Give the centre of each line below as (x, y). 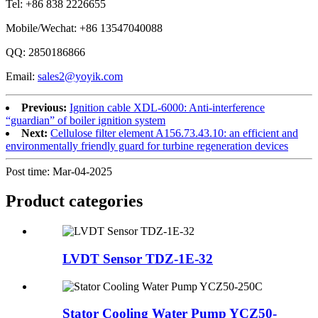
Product (37, 201)
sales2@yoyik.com (80, 76)
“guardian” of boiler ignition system (86, 120)
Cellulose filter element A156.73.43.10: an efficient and (174, 133)
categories (106, 201)
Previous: (44, 107)
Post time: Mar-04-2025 (59, 171)
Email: (22, 76)
